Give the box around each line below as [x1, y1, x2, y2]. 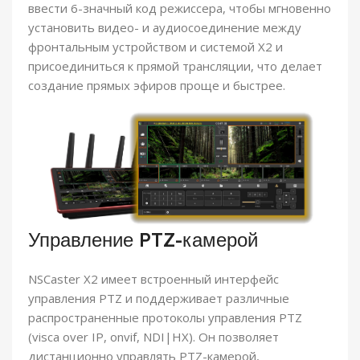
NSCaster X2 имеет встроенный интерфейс [28, 270, 279, 287]
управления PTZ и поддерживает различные [28, 289, 289, 306]
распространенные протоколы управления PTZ [28, 309, 302, 325]
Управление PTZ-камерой [28, 227, 258, 252]
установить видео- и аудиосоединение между [28, 19, 301, 36]
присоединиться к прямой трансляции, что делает [28, 58, 322, 75]
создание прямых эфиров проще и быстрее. [28, 77, 285, 94]
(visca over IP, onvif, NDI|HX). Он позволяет [28, 328, 279, 345]
